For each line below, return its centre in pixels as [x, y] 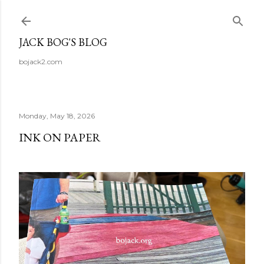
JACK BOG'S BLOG [63, 42]
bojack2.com [41, 62]
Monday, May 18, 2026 [57, 116]
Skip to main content [132, 15]
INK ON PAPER [60, 137]
